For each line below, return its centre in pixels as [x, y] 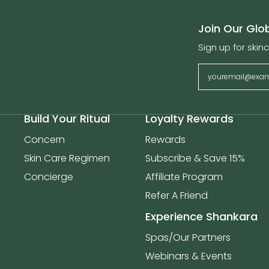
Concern [44, 140]
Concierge [49, 177]
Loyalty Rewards [189, 119]
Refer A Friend [177, 195]
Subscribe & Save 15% [195, 158]
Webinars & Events [189, 256]
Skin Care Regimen [67, 158]
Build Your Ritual [67, 119]
